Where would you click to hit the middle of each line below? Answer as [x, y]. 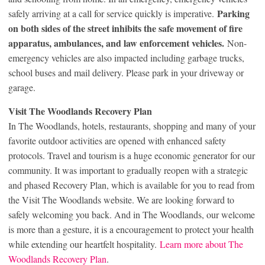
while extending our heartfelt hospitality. [84, 244]
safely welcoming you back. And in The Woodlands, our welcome [132, 214]
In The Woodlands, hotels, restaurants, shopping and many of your [132, 125]
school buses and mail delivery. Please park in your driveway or [126, 72]
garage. [22, 87]
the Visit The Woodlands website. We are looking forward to [121, 199]
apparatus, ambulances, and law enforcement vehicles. [118, 43]
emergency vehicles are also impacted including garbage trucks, [126, 57]
